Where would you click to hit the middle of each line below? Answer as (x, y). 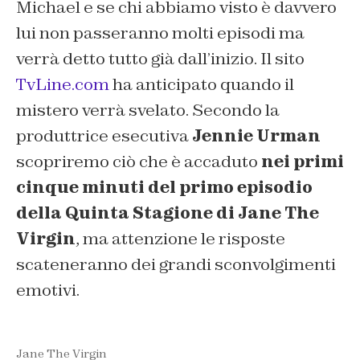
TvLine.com (63, 85)
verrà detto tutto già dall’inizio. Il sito (160, 59)
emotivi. (48, 290)
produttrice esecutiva (104, 136)
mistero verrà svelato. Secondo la (148, 110)
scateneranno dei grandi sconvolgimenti (176, 265)
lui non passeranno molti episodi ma (160, 33)
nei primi (303, 162)
